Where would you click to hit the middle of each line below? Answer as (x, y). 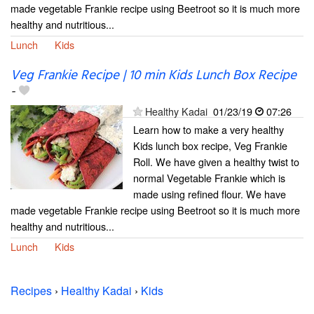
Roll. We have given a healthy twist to (216, 162)
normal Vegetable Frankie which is (209, 178)
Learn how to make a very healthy (209, 130)
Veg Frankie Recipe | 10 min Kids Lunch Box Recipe (153, 76)
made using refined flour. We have (210, 194)
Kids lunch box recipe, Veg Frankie (210, 146)
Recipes (31, 291)
